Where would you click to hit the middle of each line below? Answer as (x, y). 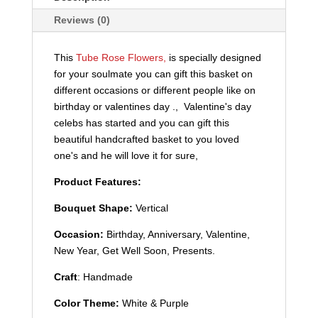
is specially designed (215, 57)
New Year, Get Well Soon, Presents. (134, 250)
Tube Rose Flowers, (121, 57)
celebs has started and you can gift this (141, 122)
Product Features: (97, 181)
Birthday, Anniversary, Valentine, (176, 234)
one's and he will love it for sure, (126, 155)
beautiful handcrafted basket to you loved (146, 139)
